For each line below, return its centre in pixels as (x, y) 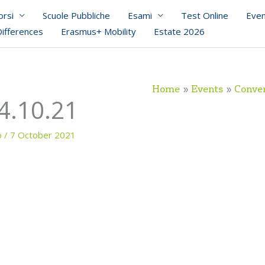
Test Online (205, 15)
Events (207, 89)
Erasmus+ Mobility (98, 31)
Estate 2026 (179, 31)
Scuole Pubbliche (76, 15)
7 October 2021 (43, 135)
